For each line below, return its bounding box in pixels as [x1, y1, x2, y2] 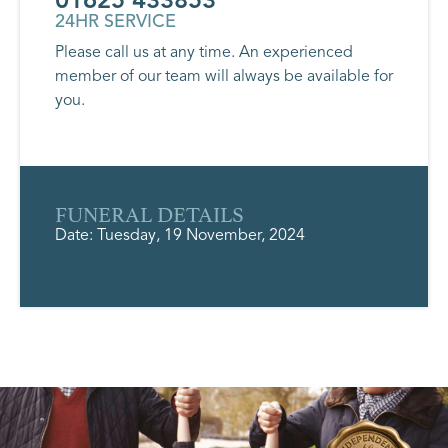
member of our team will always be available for [55, 65, 393, 86]
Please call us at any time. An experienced [55, 41, 353, 62]
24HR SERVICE [55, 9, 176, 32]
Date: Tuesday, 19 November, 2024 [55, 225, 305, 246]
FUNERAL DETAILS [55, 196, 244, 229]
